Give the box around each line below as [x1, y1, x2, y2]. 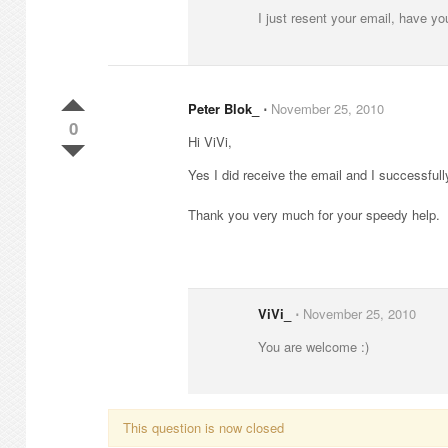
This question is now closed [123, 418, 284, 437]
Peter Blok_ [188, 99, 259, 118]
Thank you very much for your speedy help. [188, 205, 440, 224]
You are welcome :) [258, 337, 369, 356]
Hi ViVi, [188, 132, 232, 151]
